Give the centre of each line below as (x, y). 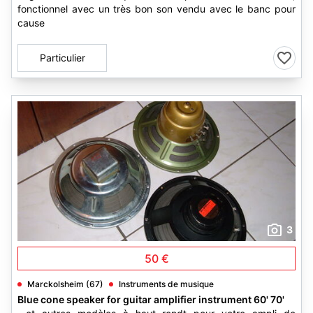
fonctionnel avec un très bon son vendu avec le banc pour (156, 9)
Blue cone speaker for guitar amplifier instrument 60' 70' (151, 299)
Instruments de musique (166, 284)
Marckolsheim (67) (65, 284)
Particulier (62, 58)
